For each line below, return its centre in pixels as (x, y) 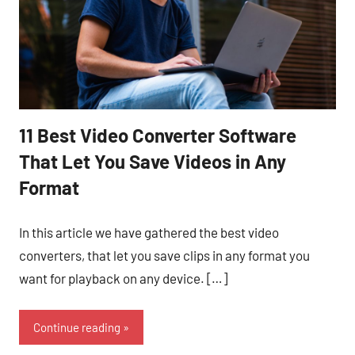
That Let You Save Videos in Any (153, 162)
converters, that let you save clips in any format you (164, 255)
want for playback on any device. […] (123, 278)
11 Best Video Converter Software (158, 136)
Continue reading (77, 328)
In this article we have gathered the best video (149, 232)
